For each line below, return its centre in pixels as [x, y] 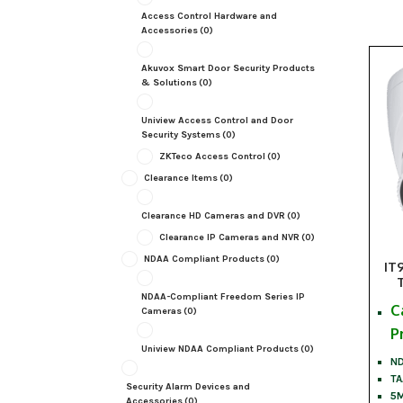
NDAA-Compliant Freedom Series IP [223, 297]
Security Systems [180, 135]
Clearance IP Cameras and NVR [229, 237]
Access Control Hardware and [209, 16]
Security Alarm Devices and [188, 387]
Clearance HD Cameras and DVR [213, 216]
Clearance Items [180, 178]
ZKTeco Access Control [212, 157]
